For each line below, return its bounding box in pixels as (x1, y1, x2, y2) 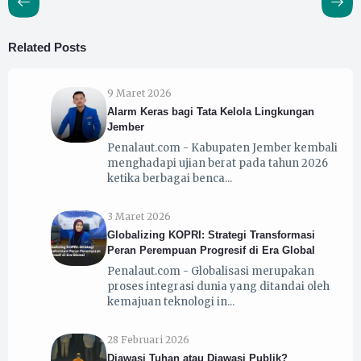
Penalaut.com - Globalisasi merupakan (106, 263, 314, 278)
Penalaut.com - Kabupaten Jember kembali (106, 140, 338, 155)
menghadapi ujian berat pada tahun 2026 (106, 156, 328, 170)
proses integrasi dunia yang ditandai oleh (106, 279, 330, 293)
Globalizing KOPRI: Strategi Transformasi (106, 229, 315, 242)
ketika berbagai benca (106, 171, 225, 185)
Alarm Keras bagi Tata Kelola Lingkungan (106, 106, 314, 118)
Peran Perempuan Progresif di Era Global (106, 244, 315, 257)
